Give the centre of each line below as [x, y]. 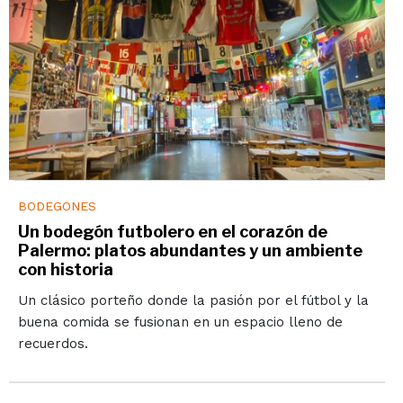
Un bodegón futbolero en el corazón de [172, 232]
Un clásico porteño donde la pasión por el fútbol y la [193, 301]
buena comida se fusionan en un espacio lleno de [180, 322]
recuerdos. [53, 344]
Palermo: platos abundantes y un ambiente [190, 251]
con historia [65, 270]
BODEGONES [57, 206]
